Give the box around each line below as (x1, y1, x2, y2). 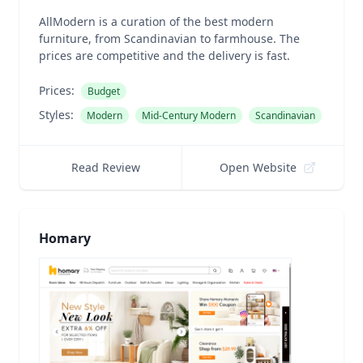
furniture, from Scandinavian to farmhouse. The (39, 31, 300, 46)
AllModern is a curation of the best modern (39, 14, 274, 29)
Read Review (70, 160, 140, 175)
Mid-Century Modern (142, 109, 236, 122)
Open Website (220, 160, 297, 175)
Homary (39, 229, 91, 247)
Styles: (39, 107, 74, 122)
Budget (88, 84, 120, 98)
